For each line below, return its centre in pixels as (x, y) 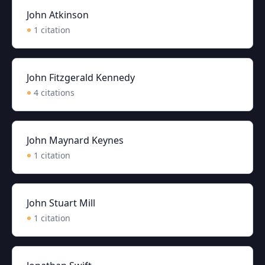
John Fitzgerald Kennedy (81, 77)
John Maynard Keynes (75, 140)
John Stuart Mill (61, 203)
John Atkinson (58, 15)
